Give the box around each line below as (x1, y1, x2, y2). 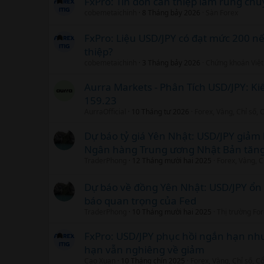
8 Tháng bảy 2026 (142, 7, 200, 18)
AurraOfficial (84, 106, 126, 117)
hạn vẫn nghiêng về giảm (84, 242, 204, 256)
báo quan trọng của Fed (84, 193, 196, 207)
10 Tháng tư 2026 (131, 106, 189, 117)
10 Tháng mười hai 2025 (132, 206, 212, 217)
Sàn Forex (206, 7, 238, 18)
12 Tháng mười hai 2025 (132, 155, 212, 166)
